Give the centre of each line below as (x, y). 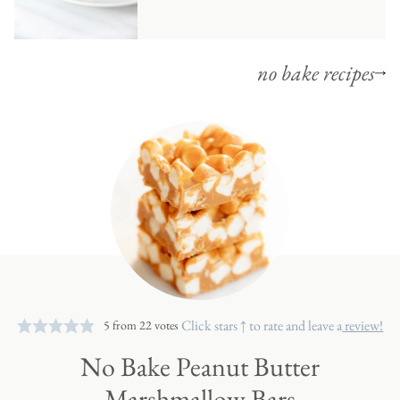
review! (363, 325)
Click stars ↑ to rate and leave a (262, 325)
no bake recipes (316, 72)
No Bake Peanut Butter (200, 366)
